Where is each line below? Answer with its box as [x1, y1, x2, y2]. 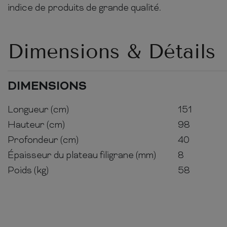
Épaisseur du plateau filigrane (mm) [8, 149, 156, 162]
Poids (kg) [8, 165, 49, 177]
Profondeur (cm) [8, 134, 79, 146]
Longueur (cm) [8, 104, 69, 116]
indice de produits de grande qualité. [8, 2, 161, 14]
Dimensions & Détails [8, 39, 215, 63]
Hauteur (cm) [8, 119, 65, 131]
